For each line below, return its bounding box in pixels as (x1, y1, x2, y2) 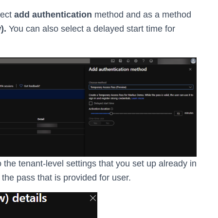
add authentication (14, 9, 92, 19)
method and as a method (92, 9, 191, 19)
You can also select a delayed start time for (6, 23, 175, 34)
